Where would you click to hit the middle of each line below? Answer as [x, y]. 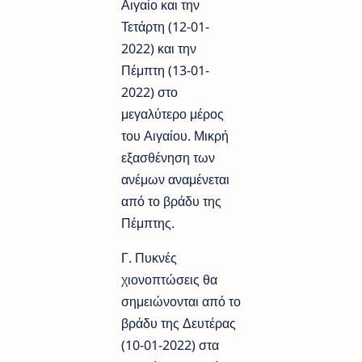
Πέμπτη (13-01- [165, 70]
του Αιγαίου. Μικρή [175, 135]
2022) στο [149, 92]
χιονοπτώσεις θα [169, 279]
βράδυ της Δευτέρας [179, 323]
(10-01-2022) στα [170, 345]
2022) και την [159, 48]
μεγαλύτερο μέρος [173, 114]
